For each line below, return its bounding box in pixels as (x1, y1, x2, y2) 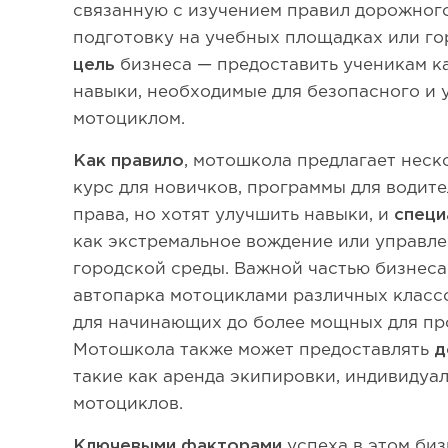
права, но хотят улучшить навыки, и (73, 208, 395, 223)
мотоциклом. (73, 112, 186, 127)
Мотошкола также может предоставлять (73, 343, 435, 358)
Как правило (73, 154, 185, 169)
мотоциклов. (73, 397, 184, 412)
